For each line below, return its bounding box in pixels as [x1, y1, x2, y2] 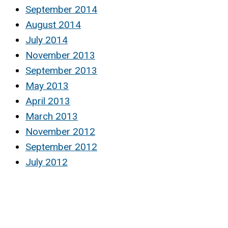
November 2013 [25, 49, 95, 61]
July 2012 [25, 156, 68, 168]
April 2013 [25, 95, 70, 107]
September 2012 [25, 140, 97, 153]
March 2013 [25, 110, 78, 122]
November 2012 [25, 125, 95, 137]
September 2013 [25, 64, 97, 76]
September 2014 [25, 3, 97, 15]
